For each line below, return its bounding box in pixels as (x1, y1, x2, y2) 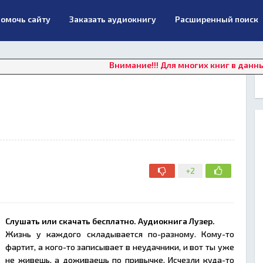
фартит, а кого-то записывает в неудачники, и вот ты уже (5, 242, 234, 252)
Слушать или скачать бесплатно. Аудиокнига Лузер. (5, 216, 217, 226)
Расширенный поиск (175, 14, 258, 24)
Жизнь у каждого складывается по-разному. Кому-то (5, 229, 234, 239)
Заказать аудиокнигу (69, 14, 156, 24)
